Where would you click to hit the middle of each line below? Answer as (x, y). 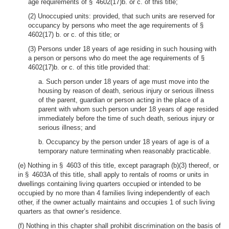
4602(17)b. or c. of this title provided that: (89, 67)
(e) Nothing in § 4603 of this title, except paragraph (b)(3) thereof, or (118, 165)
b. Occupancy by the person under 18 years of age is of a (124, 142)
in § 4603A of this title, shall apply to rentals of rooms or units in (113, 175)
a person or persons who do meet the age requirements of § (118, 58)
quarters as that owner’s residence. (70, 211)
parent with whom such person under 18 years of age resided (128, 109)
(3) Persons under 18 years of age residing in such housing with (122, 49)
